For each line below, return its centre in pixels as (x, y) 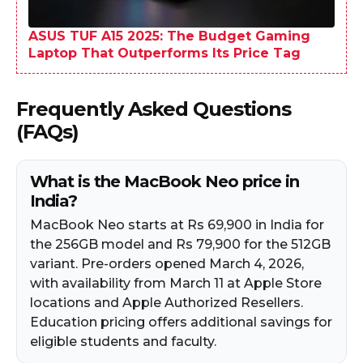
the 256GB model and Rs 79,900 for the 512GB (180, 244)
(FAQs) (47, 131)
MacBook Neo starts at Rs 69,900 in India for (177, 224)
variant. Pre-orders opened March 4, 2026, (167, 263)
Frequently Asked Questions (154, 109)
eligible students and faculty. (123, 341)
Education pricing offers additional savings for (181, 322)
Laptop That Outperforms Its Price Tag (164, 53)
